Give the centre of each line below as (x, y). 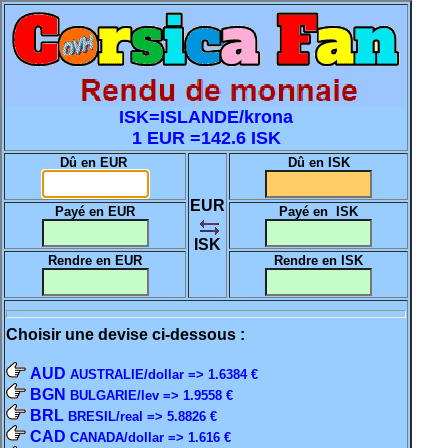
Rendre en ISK (318, 260)
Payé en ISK (318, 211)
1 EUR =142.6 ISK (206, 138)
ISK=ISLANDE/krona (206, 117)
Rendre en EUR (95, 260)
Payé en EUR (95, 211)
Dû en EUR (95, 162)
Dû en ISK (318, 162)
